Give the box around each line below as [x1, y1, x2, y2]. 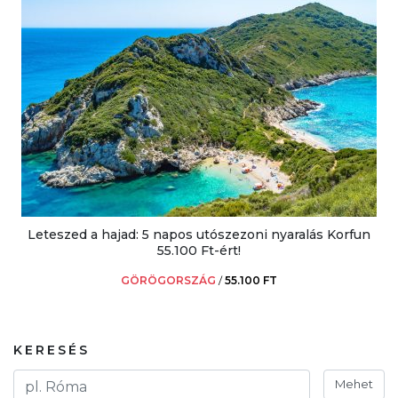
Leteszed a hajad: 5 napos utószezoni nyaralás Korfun [28, 227, 370, 243]
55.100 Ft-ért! [157, 243, 241, 259]
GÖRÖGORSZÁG [121, 274, 216, 288]
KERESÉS [13, 342, 90, 359]
